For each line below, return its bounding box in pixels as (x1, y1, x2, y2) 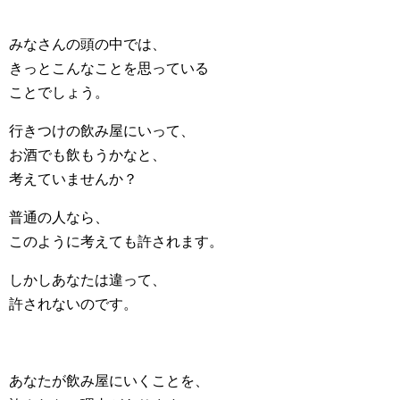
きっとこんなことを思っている (9, 61, 209, 76)
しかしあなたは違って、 (9, 272, 166, 287)
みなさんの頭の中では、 (9, 37, 166, 52)
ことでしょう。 (9, 85, 109, 100)
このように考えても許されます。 (9, 234, 223, 249)
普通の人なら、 (9, 210, 109, 225)
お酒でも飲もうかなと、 (9, 147, 166, 162)
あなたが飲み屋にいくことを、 (9, 373, 209, 388)
